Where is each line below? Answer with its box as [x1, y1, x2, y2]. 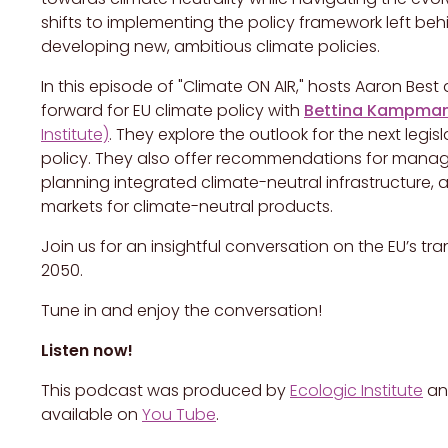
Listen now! [41, 339, 133, 363]
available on [41, 403, 142, 427]
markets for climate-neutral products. [41, 195, 333, 219]
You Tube [142, 403, 216, 427]
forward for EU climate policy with [41, 99, 304, 123]
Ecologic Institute [290, 379, 423, 403]
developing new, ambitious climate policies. [41, 35, 380, 59]
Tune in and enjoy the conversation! [41, 299, 322, 323]
